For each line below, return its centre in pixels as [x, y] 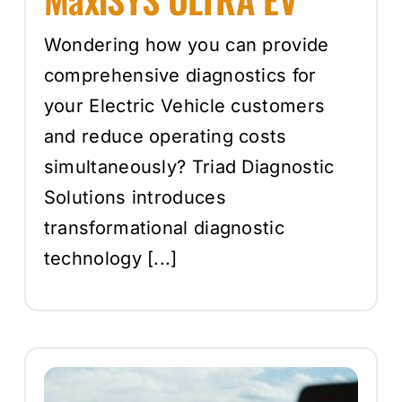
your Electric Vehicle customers [184, 105]
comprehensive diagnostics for [180, 75]
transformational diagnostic [164, 227]
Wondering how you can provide [186, 44]
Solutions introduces [135, 197]
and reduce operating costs [165, 136]
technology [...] [110, 258]
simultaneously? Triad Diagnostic [189, 166]
